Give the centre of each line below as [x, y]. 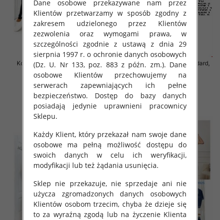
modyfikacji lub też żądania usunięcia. [96, 165]
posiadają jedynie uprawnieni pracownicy [110, 106]
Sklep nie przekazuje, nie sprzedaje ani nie [110, 183]
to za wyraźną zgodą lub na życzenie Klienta [110, 214]
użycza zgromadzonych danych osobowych [110, 193]
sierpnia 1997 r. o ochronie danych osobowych [110, 54]
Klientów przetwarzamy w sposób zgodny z [110, 13]
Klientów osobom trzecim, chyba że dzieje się [110, 204]
